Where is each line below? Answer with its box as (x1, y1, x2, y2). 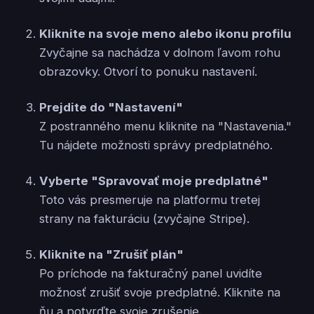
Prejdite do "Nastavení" (39, 100, 183, 114)
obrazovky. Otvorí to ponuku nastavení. (39, 64, 257, 78)
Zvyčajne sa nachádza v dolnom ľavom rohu (39, 45, 280, 60)
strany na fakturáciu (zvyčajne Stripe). (39, 211, 250, 226)
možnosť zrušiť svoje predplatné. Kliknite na (39, 285, 280, 299)
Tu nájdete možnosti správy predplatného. (39, 137, 273, 152)
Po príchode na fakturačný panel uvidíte (39, 266, 262, 280)
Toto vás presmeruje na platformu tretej (39, 192, 260, 207)
